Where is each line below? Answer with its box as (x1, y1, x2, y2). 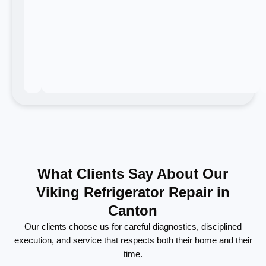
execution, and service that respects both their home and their (14, 235, 252, 245)
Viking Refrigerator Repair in (36, 183, 230, 200)
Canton (108, 202, 158, 218)
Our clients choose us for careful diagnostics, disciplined (24, 221, 242, 232)
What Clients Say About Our (37, 165, 229, 182)
